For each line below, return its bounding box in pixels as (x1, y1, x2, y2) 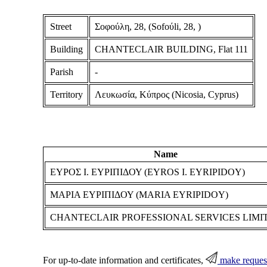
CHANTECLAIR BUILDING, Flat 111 (94, 44, 248, 54)
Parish (49, 66, 73, 77)
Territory (49, 89, 83, 100)
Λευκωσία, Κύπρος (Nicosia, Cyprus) (94, 89, 238, 100)
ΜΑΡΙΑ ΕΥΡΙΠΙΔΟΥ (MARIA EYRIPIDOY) (49, 190, 228, 200)
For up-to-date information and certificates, (42, 255, 206, 266)
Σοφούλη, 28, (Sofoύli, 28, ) (94, 21, 201, 32)
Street (49, 21, 72, 32)
